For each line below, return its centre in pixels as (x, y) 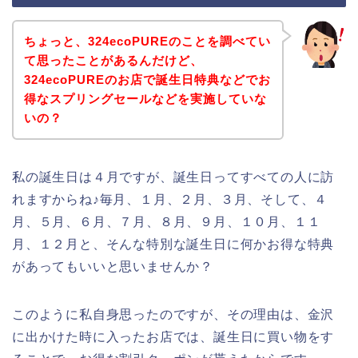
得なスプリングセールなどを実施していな (145, 98)
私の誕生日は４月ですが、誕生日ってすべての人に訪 (173, 177)
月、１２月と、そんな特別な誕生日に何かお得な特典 (173, 244)
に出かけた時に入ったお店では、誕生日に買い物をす (173, 336)
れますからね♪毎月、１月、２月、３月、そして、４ (170, 199)
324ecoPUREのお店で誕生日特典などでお (147, 79)
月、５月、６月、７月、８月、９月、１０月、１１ (167, 221)
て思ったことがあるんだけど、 (113, 60)
